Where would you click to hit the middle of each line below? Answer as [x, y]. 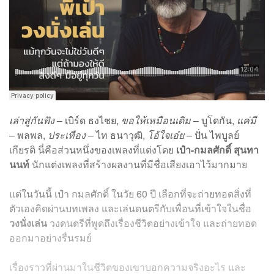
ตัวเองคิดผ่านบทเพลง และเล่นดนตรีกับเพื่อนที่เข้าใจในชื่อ [130, 208]
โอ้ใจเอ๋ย [166, 135]
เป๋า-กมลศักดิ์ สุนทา [217, 149]
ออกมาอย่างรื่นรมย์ [50, 237]
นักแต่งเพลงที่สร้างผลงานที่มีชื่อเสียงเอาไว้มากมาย [138, 164]
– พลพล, [28, 135]
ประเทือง [67, 135]
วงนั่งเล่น [28, 223]
